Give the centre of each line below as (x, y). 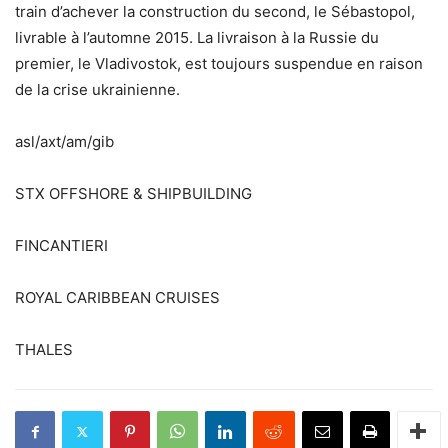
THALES (44, 350)
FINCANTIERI (61, 246)
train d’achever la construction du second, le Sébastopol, (215, 12)
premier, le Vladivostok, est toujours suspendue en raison (219, 64)
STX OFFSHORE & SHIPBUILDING (133, 194)
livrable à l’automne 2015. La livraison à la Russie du (197, 38)
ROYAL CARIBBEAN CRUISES (117, 298)
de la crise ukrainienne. (97, 90)
